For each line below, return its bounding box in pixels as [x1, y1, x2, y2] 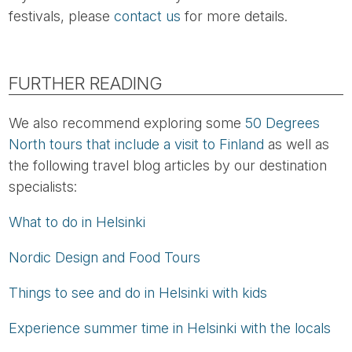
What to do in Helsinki [9, 214, 146, 231]
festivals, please [9, 7, 115, 24]
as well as [264, 136, 330, 153]
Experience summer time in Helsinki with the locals [9, 320, 332, 337]
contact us [114, 7, 181, 24]
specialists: [9, 178, 78, 196]
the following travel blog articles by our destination [9, 157, 328, 174]
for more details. [181, 7, 288, 24]
